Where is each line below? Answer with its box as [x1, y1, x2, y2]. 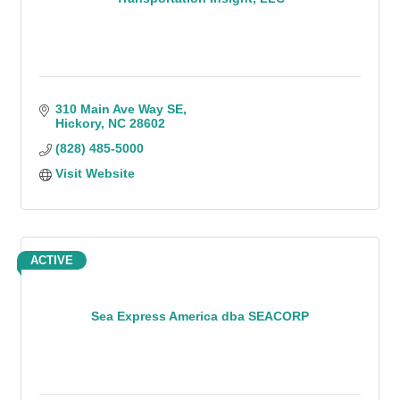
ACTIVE [30, 254, 73, 267]
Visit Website [54, 166, 135, 180]
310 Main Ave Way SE [54, 102, 183, 116]
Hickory [54, 116, 101, 130]
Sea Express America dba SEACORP [91, 308, 309, 323]
